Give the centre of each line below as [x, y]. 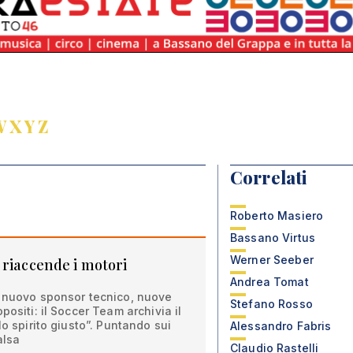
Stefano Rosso [271, 304]
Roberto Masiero [277, 216]
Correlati [269, 177]
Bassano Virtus [273, 238]
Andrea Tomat [269, 282]
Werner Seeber [272, 260]
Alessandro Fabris [281, 326]
